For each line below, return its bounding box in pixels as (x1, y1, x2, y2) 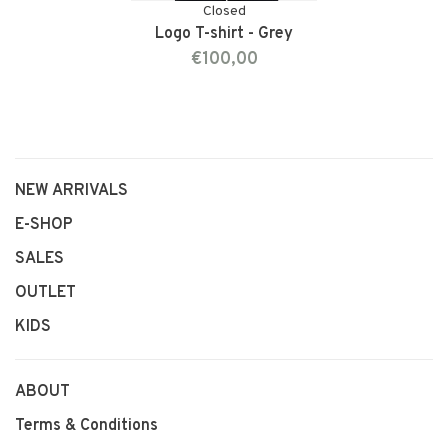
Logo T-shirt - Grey (155, 24, 293, 45)
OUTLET (15, 283, 76, 304)
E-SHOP (15, 215, 73, 236)
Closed (202, 3, 246, 21)
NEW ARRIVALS (15, 181, 128, 202)
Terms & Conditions (15, 416, 158, 437)
